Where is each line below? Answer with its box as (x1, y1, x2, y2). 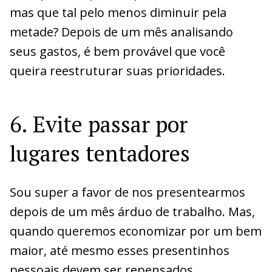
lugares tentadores (10, 138, 190, 168)
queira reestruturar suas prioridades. (10, 62, 225, 79)
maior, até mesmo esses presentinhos (10, 242, 229, 259)
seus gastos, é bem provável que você (10, 42, 225, 59)
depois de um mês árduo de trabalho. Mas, (10, 203, 255, 220)
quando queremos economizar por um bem (10, 222, 262, 239)
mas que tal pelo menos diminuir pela (10, 4, 226, 21)
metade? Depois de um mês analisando (10, 23, 233, 40)
